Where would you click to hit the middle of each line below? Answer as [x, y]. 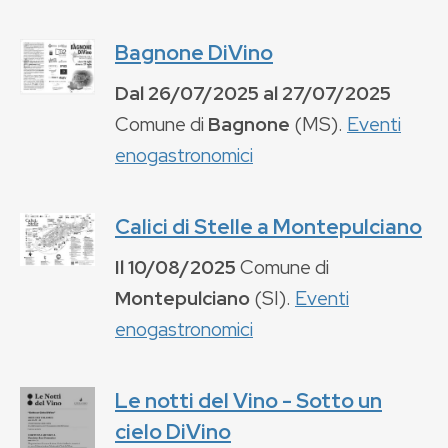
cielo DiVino [173, 431]
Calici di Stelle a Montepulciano [268, 226]
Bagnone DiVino [194, 52]
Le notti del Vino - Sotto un [248, 400]
